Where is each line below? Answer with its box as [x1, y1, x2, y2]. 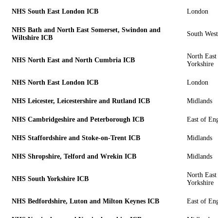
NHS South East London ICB [12, 7, 98, 15]
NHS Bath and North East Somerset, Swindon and [12, 26, 161, 34]
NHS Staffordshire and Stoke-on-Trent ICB [12, 134, 140, 142]
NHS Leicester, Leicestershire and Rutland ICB [12, 97, 150, 105]
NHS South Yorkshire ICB [12, 175, 89, 182]
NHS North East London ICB [12, 78, 98, 86]
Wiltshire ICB [12, 34, 53, 41]
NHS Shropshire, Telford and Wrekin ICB [12, 152, 136, 160]
